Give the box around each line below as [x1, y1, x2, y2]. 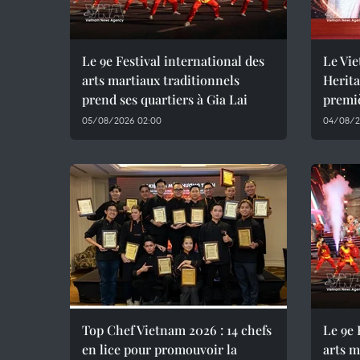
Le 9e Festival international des [82, 52, 264, 69]
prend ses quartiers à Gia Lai [82, 91, 247, 108]
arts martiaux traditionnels [82, 72, 239, 88]
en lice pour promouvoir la [82, 341, 237, 358]
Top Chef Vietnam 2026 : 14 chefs [82, 321, 272, 338]
